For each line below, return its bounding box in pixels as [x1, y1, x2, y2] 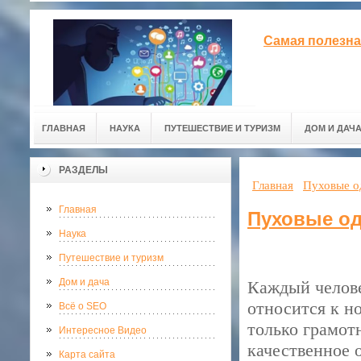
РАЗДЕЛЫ [59, 164, 108, 176]
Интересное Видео [59, 325, 147, 336]
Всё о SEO [59, 301, 106, 312]
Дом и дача [59, 276, 110, 288]
